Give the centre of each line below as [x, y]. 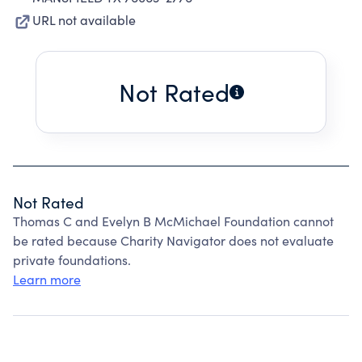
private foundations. [72, 260]
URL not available [84, 20]
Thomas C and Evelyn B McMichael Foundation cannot [173, 221]
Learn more [47, 279]
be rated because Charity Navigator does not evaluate [173, 240]
